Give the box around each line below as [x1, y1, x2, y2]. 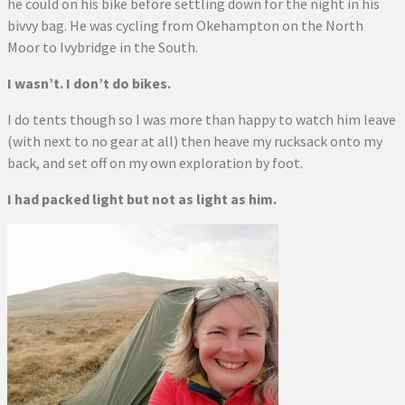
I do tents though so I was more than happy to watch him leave [7, 110, 396, 128]
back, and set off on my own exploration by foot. [7, 154, 303, 172]
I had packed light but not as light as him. [7, 190, 277, 208]
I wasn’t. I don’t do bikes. [7, 74, 171, 92]
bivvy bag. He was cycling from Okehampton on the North [7, 16, 363, 34]
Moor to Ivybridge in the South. [7, 38, 198, 56]
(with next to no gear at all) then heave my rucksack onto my [7, 132, 382, 150]
